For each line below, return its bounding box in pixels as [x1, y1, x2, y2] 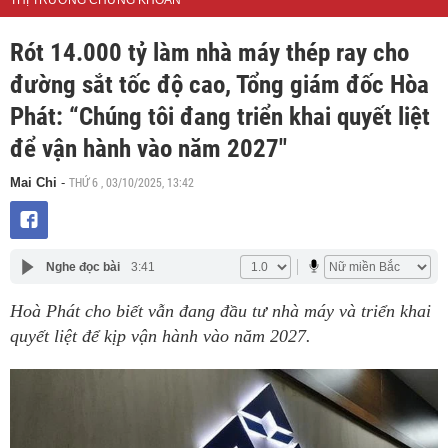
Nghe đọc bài [45, 259, 120, 274]
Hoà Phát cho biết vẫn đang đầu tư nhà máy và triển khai [10, 301, 431, 322]
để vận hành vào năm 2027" [10, 134, 287, 164]
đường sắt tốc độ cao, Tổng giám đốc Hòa [10, 70, 429, 100]
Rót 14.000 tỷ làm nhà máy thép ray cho [10, 38, 409, 68]
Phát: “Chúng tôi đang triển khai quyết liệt [10, 102, 430, 132]
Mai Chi [10, 175, 57, 191]
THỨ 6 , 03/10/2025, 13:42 [69, 174, 194, 191]
